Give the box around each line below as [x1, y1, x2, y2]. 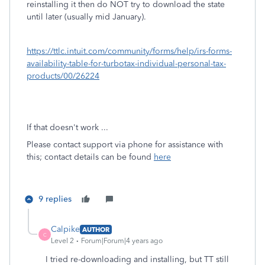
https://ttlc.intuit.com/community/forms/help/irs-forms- [27, 46, 232, 56]
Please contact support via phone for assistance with [27, 140, 223, 150]
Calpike [51, 224, 80, 234]
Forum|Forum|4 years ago [81, 237, 163, 245]
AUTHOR [82, 225, 109, 234]
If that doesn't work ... [27, 122, 108, 132]
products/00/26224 [27, 71, 99, 81]
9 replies [38, 194, 72, 204]
